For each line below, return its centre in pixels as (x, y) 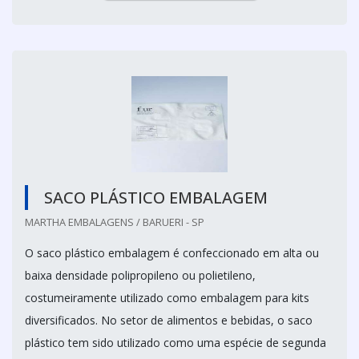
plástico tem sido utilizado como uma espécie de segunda (175, 342)
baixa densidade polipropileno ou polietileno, (140, 275)
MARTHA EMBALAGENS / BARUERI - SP (115, 222)
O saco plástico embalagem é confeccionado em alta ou (172, 252)
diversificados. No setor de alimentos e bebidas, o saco (169, 320)
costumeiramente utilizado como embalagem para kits (167, 297)
